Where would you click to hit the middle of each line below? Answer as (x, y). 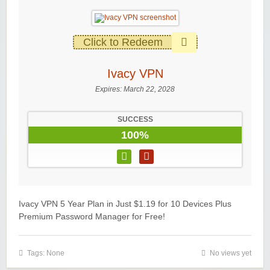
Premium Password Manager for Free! (92, 217)
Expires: (109, 89)
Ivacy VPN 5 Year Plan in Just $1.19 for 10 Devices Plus (125, 204)
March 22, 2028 (149, 89)
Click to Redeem (123, 42)
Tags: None (46, 253)
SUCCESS (135, 120)
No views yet (231, 253)
